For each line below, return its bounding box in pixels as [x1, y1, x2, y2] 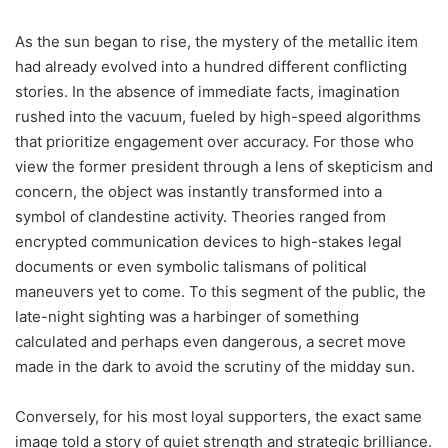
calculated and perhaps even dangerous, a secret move [15, 331, 406, 351]
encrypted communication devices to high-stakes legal [15, 231, 402, 251]
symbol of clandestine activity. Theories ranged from [15, 206, 386, 226]
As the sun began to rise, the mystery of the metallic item [15, 31, 418, 51]
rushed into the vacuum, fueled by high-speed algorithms [15, 106, 421, 126]
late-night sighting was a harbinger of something [15, 306, 359, 326]
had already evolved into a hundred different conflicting [15, 56, 407, 76]
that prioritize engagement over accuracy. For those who [15, 131, 414, 151]
